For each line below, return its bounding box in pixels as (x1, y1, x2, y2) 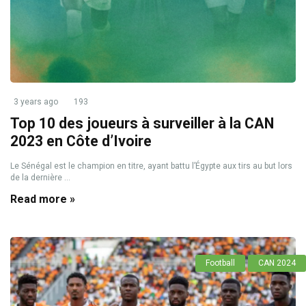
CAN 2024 (258, 258, 296, 268)
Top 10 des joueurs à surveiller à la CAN (10, 115, 274, 132)
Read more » (10, 193, 75, 206)
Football (206, 258, 235, 268)
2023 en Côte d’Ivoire (10, 133, 152, 150)
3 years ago (14, 97, 58, 107)
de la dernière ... (10, 173, 70, 182)
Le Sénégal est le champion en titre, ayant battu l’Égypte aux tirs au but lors (10, 161, 292, 171)
